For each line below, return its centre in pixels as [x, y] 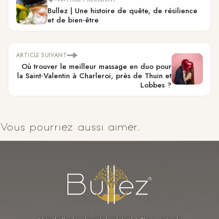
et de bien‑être [73, 20]
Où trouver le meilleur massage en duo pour [97, 66]
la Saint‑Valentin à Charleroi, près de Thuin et [94, 76]
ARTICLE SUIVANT [42, 55]
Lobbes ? [156, 85]
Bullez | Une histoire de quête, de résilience [122, 11]
